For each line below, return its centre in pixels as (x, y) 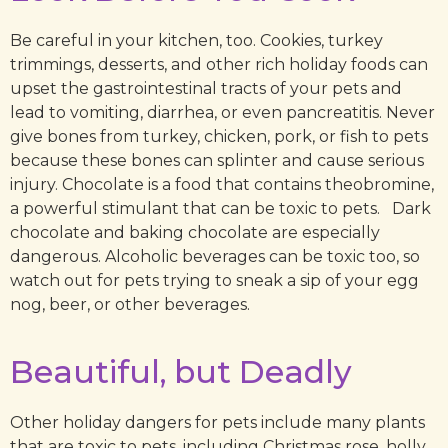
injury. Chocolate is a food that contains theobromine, (222, 185)
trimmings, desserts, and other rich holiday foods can (219, 65)
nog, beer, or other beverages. (130, 305)
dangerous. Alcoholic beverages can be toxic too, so (215, 257)
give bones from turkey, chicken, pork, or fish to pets (219, 137)
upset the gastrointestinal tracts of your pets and (206, 89)
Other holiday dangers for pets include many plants (217, 423)
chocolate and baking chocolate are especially (195, 233)
